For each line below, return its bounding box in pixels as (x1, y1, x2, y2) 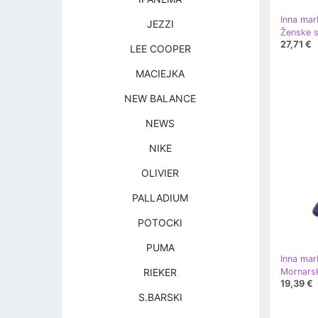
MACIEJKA (136, 67, 185, 79)
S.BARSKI (138, 291, 182, 303)
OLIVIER (141, 167, 180, 179)
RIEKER (143, 266, 177, 278)
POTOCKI (138, 216, 183, 229)
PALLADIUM (132, 192, 189, 204)
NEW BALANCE (124, 92, 197, 104)
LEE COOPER (129, 43, 191, 55)
